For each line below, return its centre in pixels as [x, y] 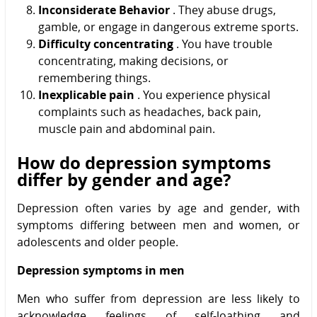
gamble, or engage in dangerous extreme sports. [168, 27]
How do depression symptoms [144, 162]
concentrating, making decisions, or [133, 60]
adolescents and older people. [98, 242]
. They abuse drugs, [223, 10]
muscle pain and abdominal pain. [127, 128]
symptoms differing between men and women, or [158, 225]
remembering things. [94, 77]
